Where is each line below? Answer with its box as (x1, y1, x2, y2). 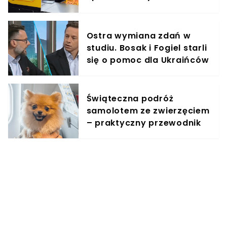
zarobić (86, 3, 121, 15)
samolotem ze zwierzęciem (86, 105, 210, 117)
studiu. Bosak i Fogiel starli (86, 42, 207, 54)
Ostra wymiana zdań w (86, 30, 191, 42)
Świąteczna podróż (86, 93, 174, 105)
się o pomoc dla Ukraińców (86, 54, 209, 66)
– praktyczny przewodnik (86, 117, 201, 129)
